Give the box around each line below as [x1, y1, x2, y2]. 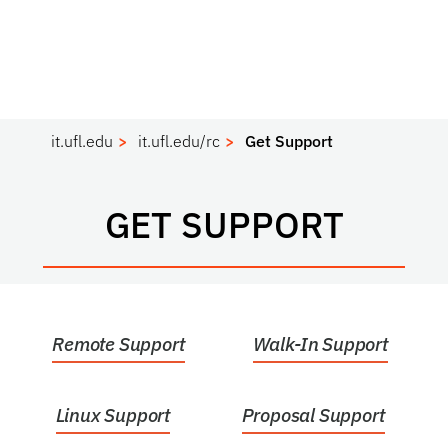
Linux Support [55, 403, 171, 427]
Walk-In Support [252, 332, 388, 356]
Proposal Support [241, 403, 385, 427]
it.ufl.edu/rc [138, 131, 221, 151]
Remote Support [52, 332, 185, 356]
